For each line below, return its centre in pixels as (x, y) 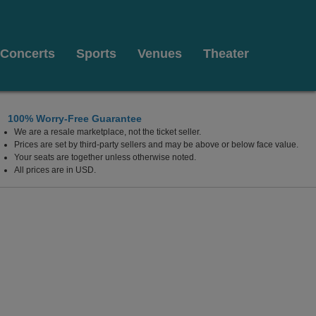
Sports (96, 54)
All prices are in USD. (55, 170)
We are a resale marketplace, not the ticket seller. (108, 132)
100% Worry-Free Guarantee (75, 119)
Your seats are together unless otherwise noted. (105, 157)
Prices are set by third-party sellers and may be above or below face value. (156, 145)
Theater (226, 54)
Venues (160, 54)
